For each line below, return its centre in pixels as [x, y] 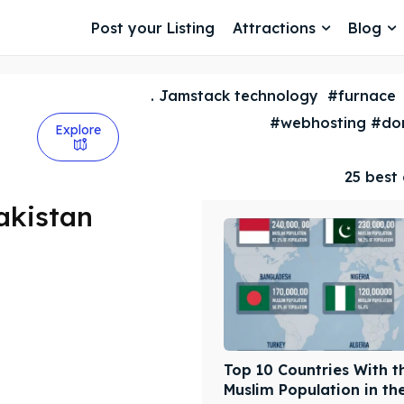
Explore [78, 130]
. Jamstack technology [234, 96]
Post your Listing [153, 28]
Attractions [274, 28]
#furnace [361, 96]
